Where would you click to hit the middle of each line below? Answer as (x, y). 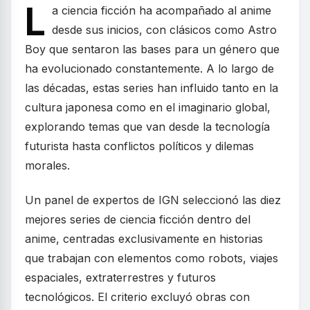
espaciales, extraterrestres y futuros (120, 277)
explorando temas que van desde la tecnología (147, 127)
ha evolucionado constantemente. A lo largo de (149, 69)
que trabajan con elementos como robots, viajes (152, 258)
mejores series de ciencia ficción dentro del (138, 219)
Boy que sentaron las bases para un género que (152, 49)
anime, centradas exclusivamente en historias (144, 239)
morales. (47, 165)
